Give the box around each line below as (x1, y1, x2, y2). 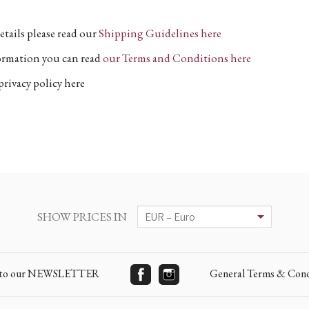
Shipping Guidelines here (99, 26, 221, 41)
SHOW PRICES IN (37, 209, 127, 224)
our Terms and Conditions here (103, 50, 251, 66)
